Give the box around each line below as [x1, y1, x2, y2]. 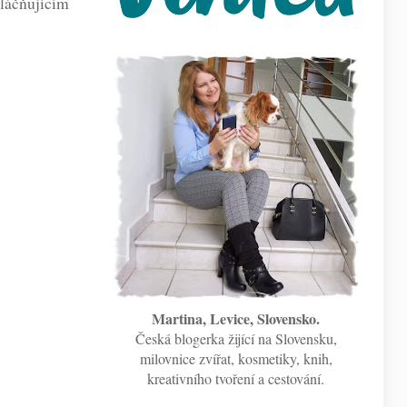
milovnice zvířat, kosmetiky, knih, [139, 348, 333, 368]
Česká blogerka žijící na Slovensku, [134, 328, 337, 348]
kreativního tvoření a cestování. [147, 368, 324, 388]
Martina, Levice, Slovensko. [152, 307, 320, 329]
